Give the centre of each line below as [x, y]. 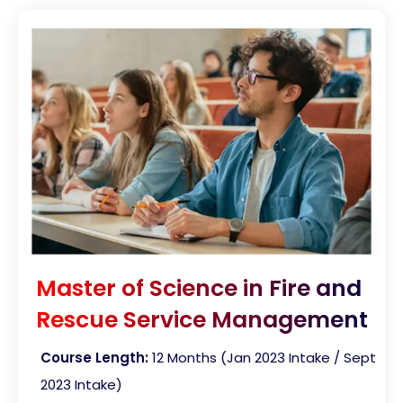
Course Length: [94, 358]
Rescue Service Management [202, 320]
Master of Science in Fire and [199, 289]
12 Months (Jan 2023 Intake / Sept [264, 358]
